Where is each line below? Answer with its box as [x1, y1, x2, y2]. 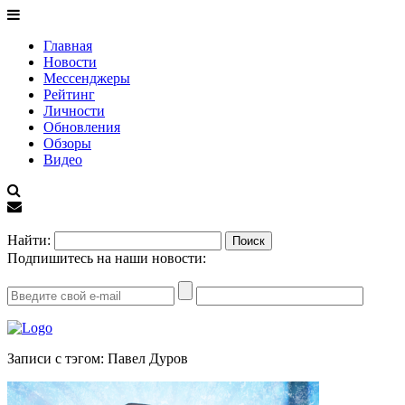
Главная [43, 38, 92, 53]
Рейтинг [43, 87, 95, 102]
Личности [43, 103, 105, 118]
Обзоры [43, 136, 91, 151]
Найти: [7, 232, 51, 248]
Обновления [43, 119, 120, 135]
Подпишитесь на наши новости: [7, 250, 206, 266]
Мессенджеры [43, 71, 130, 86]
